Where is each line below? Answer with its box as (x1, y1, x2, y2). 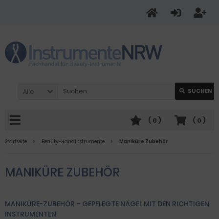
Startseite (5, 138, 27, 145)
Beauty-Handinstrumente (42, 138, 105, 145)
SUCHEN (188, 87, 212, 95)
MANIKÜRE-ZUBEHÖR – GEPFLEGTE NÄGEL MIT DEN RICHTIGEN (5, 199, 209, 209)
